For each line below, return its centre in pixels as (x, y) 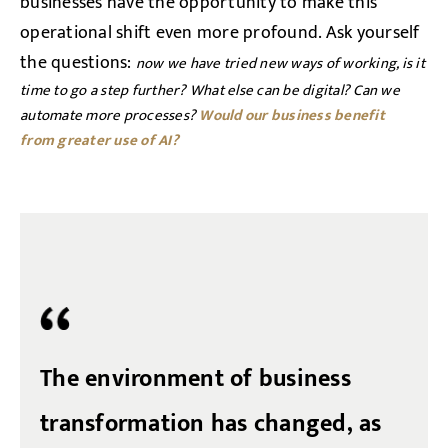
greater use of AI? (118, 140)
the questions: (78, 63)
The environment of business (195, 379)
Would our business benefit (292, 115)
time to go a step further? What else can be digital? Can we (210, 90)
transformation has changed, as (211, 424)
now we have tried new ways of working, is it (280, 63)
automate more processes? (110, 115)
